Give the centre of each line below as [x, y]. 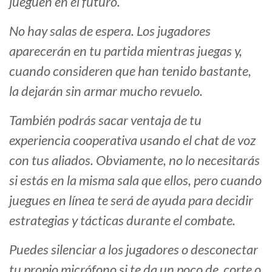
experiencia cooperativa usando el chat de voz [132, 140]
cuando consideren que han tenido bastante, [130, 71]
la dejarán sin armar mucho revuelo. [106, 91]
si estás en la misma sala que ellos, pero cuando [135, 180]
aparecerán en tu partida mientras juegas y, [126, 51]
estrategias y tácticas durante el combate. [122, 220]
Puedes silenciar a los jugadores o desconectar [134, 250]
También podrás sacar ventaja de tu [105, 120]
